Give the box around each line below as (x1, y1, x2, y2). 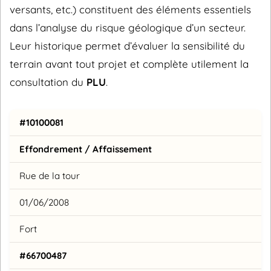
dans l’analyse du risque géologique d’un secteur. (10, 21, 246, 34)
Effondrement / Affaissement (19, 143, 152, 155)
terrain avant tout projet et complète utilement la (10, 57, 249, 70)
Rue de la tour (19, 170, 80, 182)
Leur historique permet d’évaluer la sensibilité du (10, 39, 245, 52)
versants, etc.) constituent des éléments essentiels (10, 2, 251, 16)
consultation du (10, 75, 87, 88)
